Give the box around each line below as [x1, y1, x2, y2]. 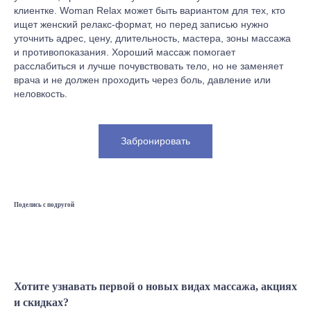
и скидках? [14, 295, 69, 309]
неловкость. [14, 87, 67, 99]
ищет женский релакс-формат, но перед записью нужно [14, 18, 269, 30]
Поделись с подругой [14, 201, 74, 209]
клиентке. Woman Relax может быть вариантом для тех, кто [14, 4, 285, 16]
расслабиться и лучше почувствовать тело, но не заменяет [14, 60, 283, 72]
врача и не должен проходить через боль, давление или [14, 74, 271, 85]
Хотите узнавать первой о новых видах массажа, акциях [14, 279, 297, 293]
